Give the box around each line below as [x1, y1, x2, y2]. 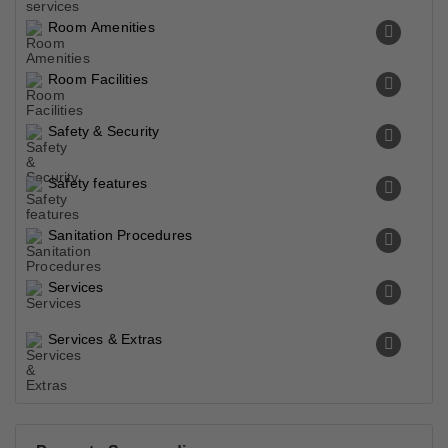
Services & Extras [48, 331, 163, 347]
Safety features [48, 175, 147, 191]
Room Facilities [48, 71, 148, 87]
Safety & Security [48, 123, 160, 139]
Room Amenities [48, 19, 155, 35]
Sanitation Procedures [48, 227, 193, 243]
